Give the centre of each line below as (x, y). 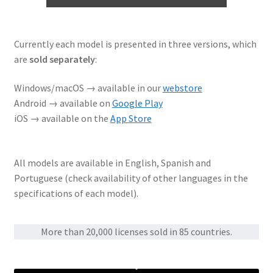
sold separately (62, 59)
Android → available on (63, 103)
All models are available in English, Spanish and (112, 162)
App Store (131, 119)
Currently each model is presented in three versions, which (135, 44)
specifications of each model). (76, 193)
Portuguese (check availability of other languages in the (131, 178)
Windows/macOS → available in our (88, 88)
